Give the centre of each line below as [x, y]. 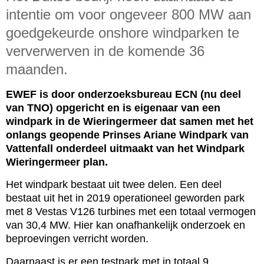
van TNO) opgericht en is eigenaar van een [113, 108]
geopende [75, 135]
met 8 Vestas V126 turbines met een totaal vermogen [131, 212]
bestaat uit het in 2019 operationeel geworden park [125, 198]
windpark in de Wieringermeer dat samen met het [130, 121]
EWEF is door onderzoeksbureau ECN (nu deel [123, 94]
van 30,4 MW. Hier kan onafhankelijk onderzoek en [126, 225]
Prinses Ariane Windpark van [176, 135]
